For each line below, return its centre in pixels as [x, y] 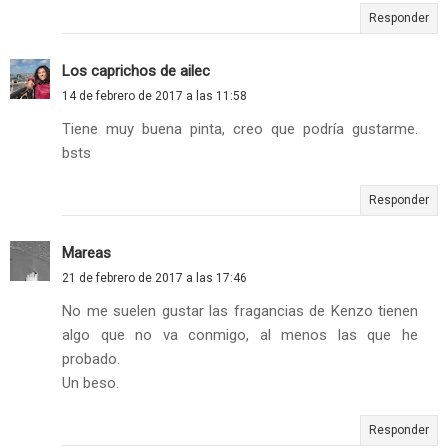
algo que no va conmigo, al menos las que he [240, 334]
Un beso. [90, 382]
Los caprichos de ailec [136, 70]
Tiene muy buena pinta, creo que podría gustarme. [240, 128]
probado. [91, 358]
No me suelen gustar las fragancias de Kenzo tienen [240, 310]
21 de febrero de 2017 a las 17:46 [154, 277]
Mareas [86, 252]
